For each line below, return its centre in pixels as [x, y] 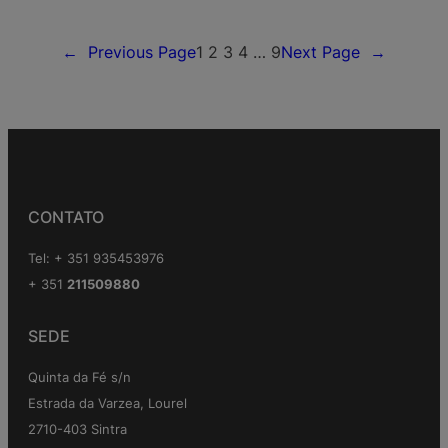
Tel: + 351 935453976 [96, 257]
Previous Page [142, 52]
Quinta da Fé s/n [79, 376]
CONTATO [66, 217]
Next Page [320, 52]
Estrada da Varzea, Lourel [107, 402]
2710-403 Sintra [77, 428]
